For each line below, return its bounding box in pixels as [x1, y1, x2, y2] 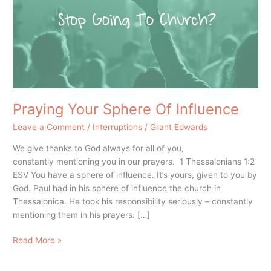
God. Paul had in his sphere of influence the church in [13, 183, 221, 193]
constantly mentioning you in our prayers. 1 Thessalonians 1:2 [13, 156, 255, 166]
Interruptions [93, 122, 143, 132]
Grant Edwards [150, 122, 208, 132]
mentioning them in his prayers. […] [13, 209, 151, 220]
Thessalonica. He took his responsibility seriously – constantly [13, 196, 253, 206]
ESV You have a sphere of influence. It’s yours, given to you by [13, 169, 258, 180]
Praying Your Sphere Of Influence [13, 100, 240, 119]
